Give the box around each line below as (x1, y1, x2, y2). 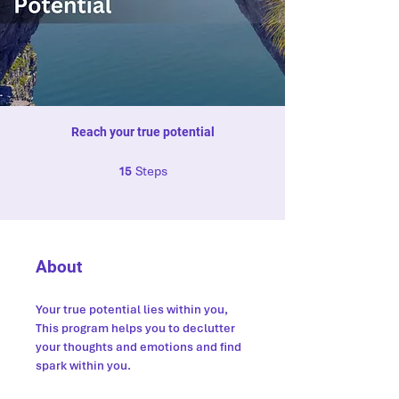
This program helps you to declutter (36, 321, 235, 336)
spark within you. (36, 358, 131, 373)
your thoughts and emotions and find (36, 339, 241, 354)
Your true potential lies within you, (36, 302, 228, 317)
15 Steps (167, 162, 205, 172)
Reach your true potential (70, 125, 215, 139)
